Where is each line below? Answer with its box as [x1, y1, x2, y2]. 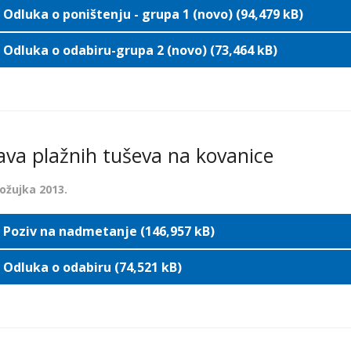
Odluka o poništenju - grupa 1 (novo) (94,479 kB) [2, 5, 303, 23]
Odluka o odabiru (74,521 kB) [2, 259, 182, 276]
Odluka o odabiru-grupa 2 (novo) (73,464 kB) [2, 42, 277, 59]
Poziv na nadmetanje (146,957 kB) [2, 223, 215, 240]
